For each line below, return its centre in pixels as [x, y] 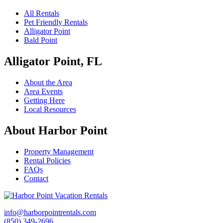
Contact [36, 178]
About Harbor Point [56, 130]
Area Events [43, 91]
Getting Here [44, 100]
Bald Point [41, 40]
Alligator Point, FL [53, 61]
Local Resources [50, 109]
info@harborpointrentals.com [50, 212]
